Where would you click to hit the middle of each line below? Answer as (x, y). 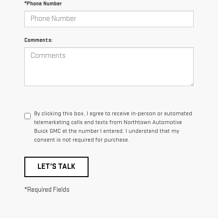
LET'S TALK (56, 166)
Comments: (38, 40)
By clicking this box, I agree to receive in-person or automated (113, 113)
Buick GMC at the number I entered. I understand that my (107, 131)
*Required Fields (47, 190)
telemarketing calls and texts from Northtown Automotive (108, 122)
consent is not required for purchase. (82, 140)
